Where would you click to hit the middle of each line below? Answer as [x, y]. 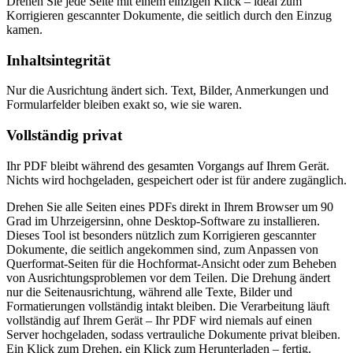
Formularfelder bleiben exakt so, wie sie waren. [124, 105]
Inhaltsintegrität [58, 60]
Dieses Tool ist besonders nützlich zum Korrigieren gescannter [161, 235]
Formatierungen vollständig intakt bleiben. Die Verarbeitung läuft [168, 306]
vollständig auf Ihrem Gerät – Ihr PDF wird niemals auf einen [159, 320]
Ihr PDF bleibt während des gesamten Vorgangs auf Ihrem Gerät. [168, 165]
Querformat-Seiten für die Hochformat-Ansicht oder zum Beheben [171, 263]
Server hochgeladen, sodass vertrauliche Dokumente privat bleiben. [173, 334]
